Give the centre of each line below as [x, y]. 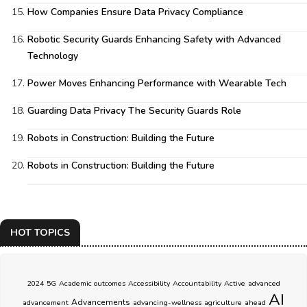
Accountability [197, 283]
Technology [53, 56]
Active [234, 283]
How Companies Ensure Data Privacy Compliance [135, 12]
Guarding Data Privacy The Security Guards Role [134, 111]
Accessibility [149, 283]
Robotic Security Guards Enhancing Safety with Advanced [154, 39]
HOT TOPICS [40, 233]
